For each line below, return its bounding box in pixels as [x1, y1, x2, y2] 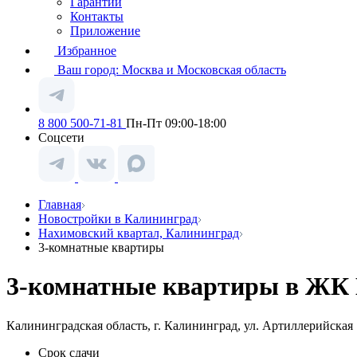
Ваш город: [57, 63, 122, 76]
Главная [38, 198, 81, 211]
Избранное [57, 44, 116, 57]
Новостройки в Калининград [38, 212, 198, 226]
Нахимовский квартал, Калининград [38, 226, 239, 240]
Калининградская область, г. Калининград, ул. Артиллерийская [6, 318, 353, 332]
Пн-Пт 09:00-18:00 [126, 116, 226, 130]
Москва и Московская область [122, 63, 286, 76]
